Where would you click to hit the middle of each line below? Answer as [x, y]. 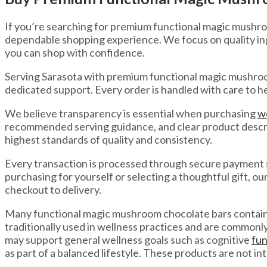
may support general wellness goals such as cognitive [128, 240]
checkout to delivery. [53, 190]
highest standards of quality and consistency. [108, 140]
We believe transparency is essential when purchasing [131, 114]
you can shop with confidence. [75, 53]
